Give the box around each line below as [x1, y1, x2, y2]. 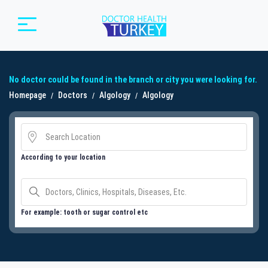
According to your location [21, 153, 105, 162]
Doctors [58, 90, 87, 100]
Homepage [9, 90, 46, 100]
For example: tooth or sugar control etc [21, 208, 148, 217]
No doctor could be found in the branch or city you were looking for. [9, 74, 257, 84]
